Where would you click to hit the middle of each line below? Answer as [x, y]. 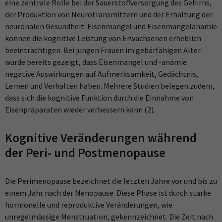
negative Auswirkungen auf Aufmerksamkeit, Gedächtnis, [102, 74]
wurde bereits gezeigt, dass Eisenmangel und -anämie [96, 62]
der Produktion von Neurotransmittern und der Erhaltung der [109, 14]
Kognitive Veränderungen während [101, 138]
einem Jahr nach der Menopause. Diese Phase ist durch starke [108, 193]
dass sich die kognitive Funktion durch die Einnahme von [99, 97]
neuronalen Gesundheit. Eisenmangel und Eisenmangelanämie [111, 26]
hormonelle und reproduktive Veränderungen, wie [89, 204]
